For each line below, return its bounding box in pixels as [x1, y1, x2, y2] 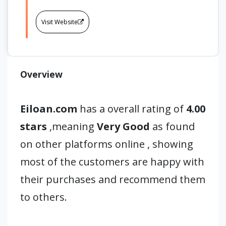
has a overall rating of [80, 102, 184, 116]
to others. [20, 190, 67, 204]
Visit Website [41, 18, 78, 26]
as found [150, 120, 195, 133]
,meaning [49, 120, 97, 133]
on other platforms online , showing [20, 137, 193, 151]
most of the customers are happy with [20, 155, 204, 168]
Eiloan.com [20, 102, 80, 116]
